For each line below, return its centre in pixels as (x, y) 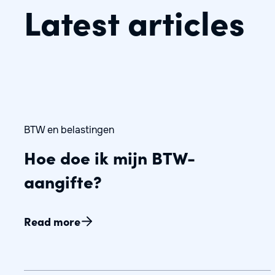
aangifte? (63, 181)
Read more (52, 221)
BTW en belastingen (69, 130)
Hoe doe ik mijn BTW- (109, 157)
